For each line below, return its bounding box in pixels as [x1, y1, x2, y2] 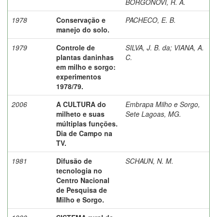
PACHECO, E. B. [125, 15, 176, 25]
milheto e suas [56, 108, 105, 119]
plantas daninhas [56, 52, 114, 62]
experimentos [56, 71, 101, 81]
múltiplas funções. [56, 118, 118, 128]
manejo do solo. [56, 24, 109, 34]
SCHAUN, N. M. [125, 155, 173, 166]
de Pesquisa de [56, 185, 107, 195]
